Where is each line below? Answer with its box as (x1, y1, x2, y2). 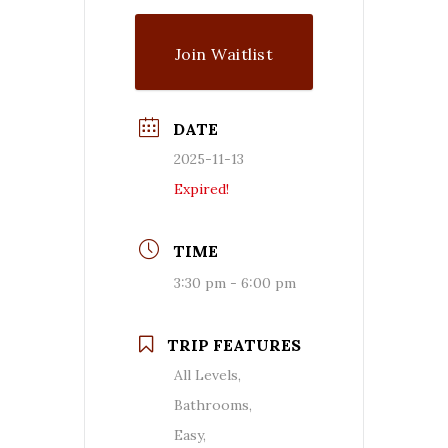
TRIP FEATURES (167, 334, 301, 355)
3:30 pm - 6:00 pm (174, 273, 296, 292)
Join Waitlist (174, 43, 274, 64)
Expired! (174, 179, 229, 198)
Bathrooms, (174, 395, 252, 414)
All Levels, (174, 365, 241, 384)
